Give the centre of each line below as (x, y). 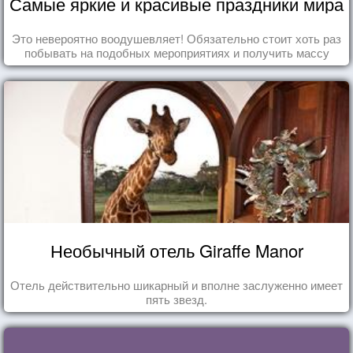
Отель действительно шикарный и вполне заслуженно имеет (176, 284)
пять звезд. (176, 299)
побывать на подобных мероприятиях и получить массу (176, 52)
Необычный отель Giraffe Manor (176, 250)
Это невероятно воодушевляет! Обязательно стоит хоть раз (176, 38)
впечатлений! (176, 66)
